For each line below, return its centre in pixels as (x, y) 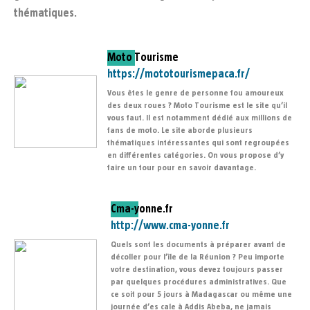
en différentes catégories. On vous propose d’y (195, 155)
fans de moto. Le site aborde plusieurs (180, 130)
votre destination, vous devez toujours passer (197, 270)
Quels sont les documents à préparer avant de (198, 245)
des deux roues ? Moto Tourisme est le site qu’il (197, 106)
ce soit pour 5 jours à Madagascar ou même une (201, 294)
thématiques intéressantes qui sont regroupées (198, 143)
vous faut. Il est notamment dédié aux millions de (200, 118)
